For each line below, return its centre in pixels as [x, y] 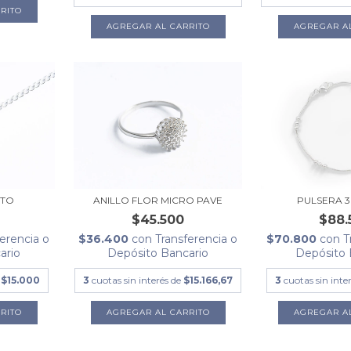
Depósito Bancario [158, 253]
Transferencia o [197, 239]
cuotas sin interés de [138, 280]
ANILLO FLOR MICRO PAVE [158, 201]
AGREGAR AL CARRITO [158, 313]
